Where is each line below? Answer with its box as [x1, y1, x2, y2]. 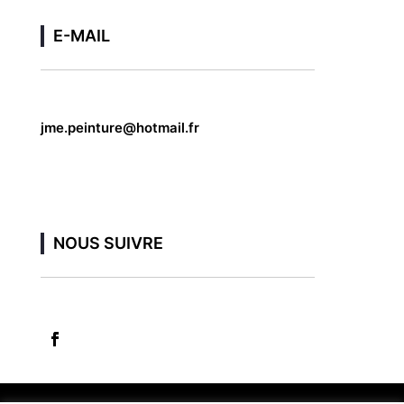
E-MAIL [52, 25, 110, 45]
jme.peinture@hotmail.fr [40, 118, 199, 136]
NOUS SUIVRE [52, 233, 163, 252]
